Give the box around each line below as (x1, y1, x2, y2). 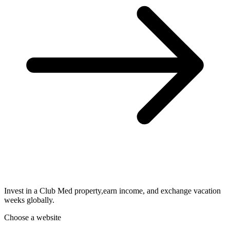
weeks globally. (4, 196, 54, 205)
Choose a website (4, 213, 61, 222)
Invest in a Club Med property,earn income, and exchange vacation (4, 186, 221, 196)
